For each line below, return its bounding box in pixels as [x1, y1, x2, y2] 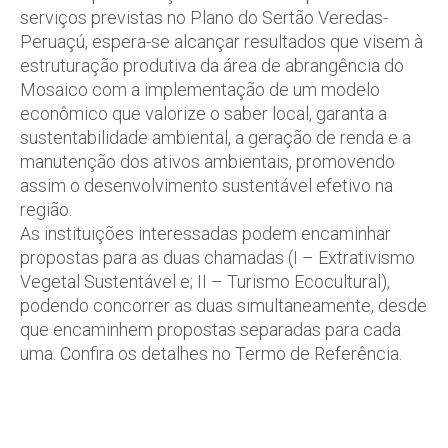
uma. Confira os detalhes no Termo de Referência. [20, 343, 402, 364]
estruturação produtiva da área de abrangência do [20, 55, 404, 76]
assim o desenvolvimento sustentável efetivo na [20, 175, 393, 196]
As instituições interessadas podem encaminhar [20, 223, 391, 244]
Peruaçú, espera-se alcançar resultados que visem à [20, 31, 423, 52]
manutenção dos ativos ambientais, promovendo [20, 151, 395, 172]
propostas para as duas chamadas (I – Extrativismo [20, 247, 415, 268]
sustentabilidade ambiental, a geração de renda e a [20, 127, 411, 148]
